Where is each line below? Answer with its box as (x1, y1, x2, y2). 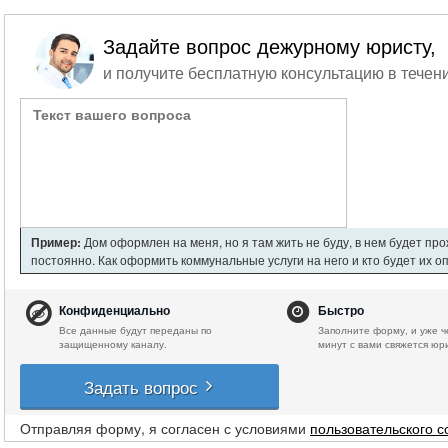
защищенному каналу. (59, 337, 167, 351)
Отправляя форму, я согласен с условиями (20, 418, 310, 438)
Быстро (318, 304, 365, 318)
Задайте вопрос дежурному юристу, (103, 36, 436, 58)
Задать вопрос (84, 374, 204, 399)
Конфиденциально (59, 304, 170, 318)
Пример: (31, 233, 81, 251)
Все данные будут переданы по (59, 323, 212, 337)
